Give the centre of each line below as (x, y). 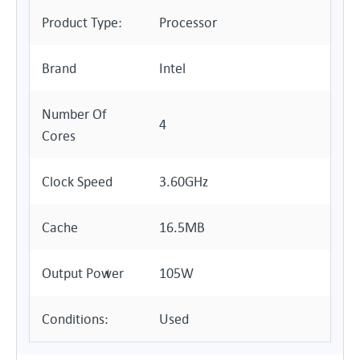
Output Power (83, 273)
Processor (188, 22)
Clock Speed (77, 181)
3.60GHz (184, 181)
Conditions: (75, 319)
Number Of (74, 114)
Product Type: (82, 22)
